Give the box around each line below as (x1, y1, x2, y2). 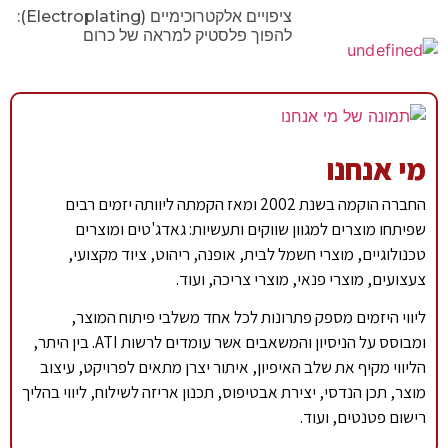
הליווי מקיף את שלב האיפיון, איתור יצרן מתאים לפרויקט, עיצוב (40, 356, 427, 379)
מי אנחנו (326, 148, 427, 189)
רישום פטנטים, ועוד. (300, 406, 427, 429)
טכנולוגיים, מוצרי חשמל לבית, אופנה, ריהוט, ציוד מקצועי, (68, 242, 427, 265)
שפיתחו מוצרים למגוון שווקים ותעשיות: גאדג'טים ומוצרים (75, 217, 427, 240)
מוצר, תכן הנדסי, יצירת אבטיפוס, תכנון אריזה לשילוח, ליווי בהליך (22, 381, 427, 404)
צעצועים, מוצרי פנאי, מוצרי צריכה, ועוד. (176, 267, 427, 290)
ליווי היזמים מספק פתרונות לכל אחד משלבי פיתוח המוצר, (71, 306, 427, 329)
